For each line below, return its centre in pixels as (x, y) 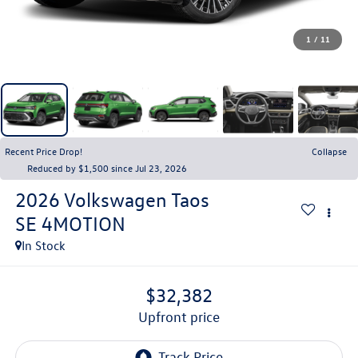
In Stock (43, 245)
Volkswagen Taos (136, 199)
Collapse (329, 151)
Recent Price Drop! (44, 151)
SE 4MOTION (70, 223)
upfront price (184, 317)
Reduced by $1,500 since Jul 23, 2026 (107, 167)
